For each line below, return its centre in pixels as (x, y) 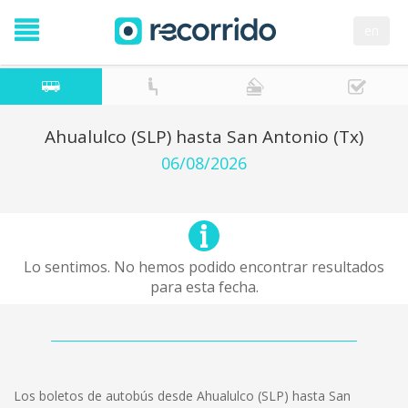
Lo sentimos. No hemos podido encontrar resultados (204, 267)
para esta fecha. (204, 287)
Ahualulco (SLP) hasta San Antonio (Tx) (204, 137)
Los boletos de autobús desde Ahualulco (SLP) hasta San (182, 396)
